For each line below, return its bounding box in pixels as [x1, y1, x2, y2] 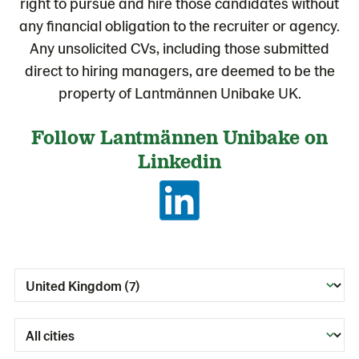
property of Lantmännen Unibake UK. [58, 83, 301, 103]
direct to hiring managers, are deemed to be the [24, 61, 335, 80]
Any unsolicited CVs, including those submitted [30, 38, 329, 58]
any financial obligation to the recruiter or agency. [19, 16, 340, 35]
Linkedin [138, 148, 221, 173]
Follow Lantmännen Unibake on [31, 124, 328, 149]
